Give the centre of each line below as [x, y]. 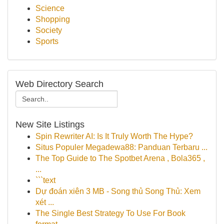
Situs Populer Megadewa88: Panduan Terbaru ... [121, 147]
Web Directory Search [59, 84]
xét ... [45, 202]
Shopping [53, 19]
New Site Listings [50, 124]
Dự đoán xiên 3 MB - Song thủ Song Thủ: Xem [118, 191]
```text [45, 180]
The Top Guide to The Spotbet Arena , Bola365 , [120, 158]
